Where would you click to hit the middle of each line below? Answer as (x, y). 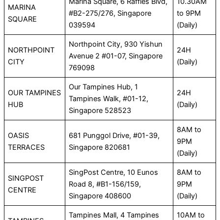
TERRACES (27, 148)
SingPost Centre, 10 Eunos (114, 173)
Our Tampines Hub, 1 (104, 87)
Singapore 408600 (100, 196)
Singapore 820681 (100, 148)
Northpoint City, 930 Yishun (116, 44)
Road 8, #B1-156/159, (105, 184)
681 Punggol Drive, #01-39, (114, 136)
